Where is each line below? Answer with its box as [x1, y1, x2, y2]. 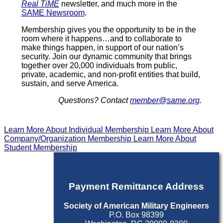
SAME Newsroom [21, 8, 85, 17]
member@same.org [130, 96, 200, 105]
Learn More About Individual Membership [4, 125, 151, 134]
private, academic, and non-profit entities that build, [21, 70, 200, 79]
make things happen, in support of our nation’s [21, 43, 184, 52]
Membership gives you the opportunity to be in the [21, 25, 196, 34]
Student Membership [4, 143, 77, 152]
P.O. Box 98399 [109, 211, 164, 220]
